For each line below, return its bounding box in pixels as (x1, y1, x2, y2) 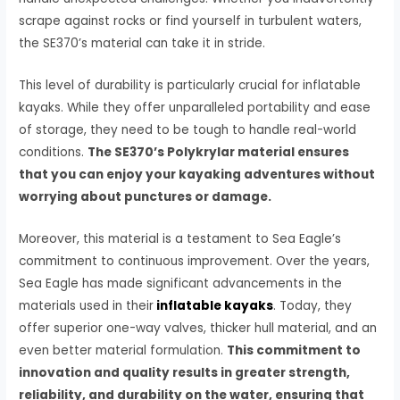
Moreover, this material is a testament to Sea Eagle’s (19, 229, 342, 247)
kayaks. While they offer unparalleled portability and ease (19, 98, 371, 116)
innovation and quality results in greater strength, (19, 363, 351, 381)
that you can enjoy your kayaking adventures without (19, 165, 376, 183)
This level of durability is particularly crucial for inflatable (19, 76, 362, 94)
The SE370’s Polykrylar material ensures (87, 143, 350, 161)
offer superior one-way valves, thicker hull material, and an (19, 319, 378, 337)
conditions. (19, 143, 88, 161)
